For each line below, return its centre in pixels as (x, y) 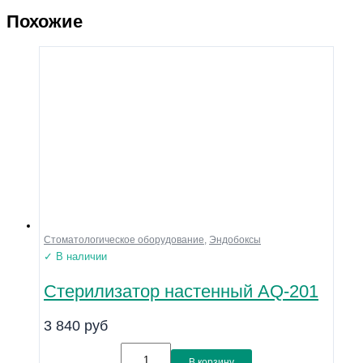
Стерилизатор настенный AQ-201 (181, 291)
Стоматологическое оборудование (124, 240)
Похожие (45, 22)
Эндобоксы (235, 240)
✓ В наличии (75, 257)
